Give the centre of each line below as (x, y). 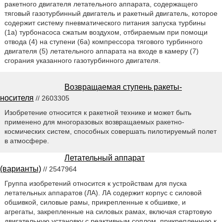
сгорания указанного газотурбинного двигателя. (82, 60)
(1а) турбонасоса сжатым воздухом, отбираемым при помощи (106, 32)
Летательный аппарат (105, 158)
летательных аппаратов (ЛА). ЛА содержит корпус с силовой (103, 193)
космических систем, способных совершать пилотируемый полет (110, 132)
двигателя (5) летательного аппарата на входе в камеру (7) (101, 51)
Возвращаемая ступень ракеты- (123, 87)
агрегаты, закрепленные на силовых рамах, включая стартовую (108, 212)
